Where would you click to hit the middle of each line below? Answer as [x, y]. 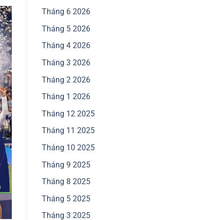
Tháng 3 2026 [66, 63]
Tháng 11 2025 [68, 131]
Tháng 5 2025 [66, 198]
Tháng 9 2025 [66, 165]
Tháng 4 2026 [66, 46]
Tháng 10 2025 [68, 147]
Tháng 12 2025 [68, 113]
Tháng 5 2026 [66, 28]
